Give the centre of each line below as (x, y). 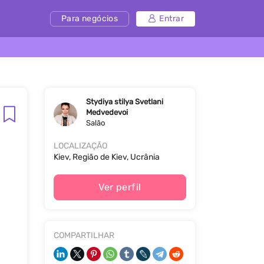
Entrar (171, 18)
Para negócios (90, 18)
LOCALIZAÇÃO (80, 146)
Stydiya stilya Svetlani (125, 102)
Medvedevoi (107, 112)
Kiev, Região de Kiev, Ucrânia (107, 157)
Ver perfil (120, 187)
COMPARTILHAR (84, 235)
